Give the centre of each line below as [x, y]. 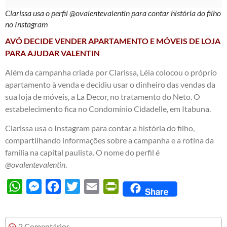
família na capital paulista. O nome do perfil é [82, 153]
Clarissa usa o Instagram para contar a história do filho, [100, 128]
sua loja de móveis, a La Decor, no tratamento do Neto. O [103, 97]
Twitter [93, 186]
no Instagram [27, 24]
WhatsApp [41, 186]
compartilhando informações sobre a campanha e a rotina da [109, 140]
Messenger [61, 186]
